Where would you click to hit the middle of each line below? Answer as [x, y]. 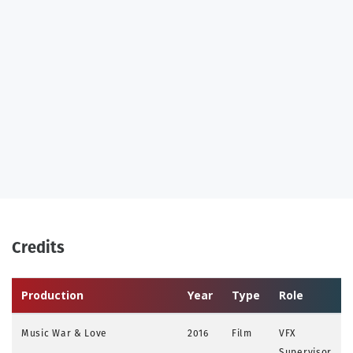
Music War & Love [65, 333]
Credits [38, 247]
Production [52, 295]
